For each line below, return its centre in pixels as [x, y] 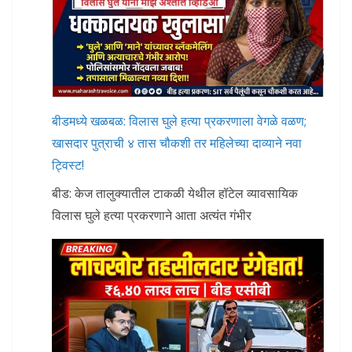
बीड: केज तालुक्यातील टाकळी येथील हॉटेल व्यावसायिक [175, 193]
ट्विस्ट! [68, 165]
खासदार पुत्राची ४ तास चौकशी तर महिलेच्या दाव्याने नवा [177, 143]
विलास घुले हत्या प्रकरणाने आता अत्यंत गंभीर [152, 215]
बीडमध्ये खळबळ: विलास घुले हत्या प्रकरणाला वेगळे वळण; [179, 121]
